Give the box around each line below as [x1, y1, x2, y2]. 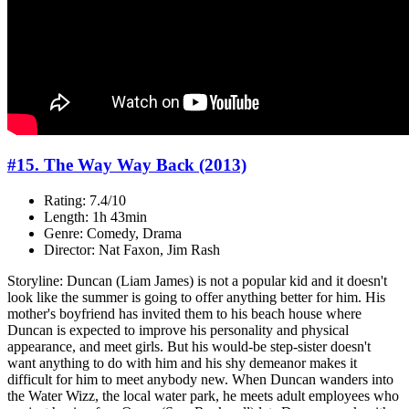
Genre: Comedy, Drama [44, 225, 182, 242]
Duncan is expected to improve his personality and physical [7, 322, 349, 339]
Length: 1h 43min [44, 209, 147, 225]
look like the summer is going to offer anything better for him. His [7, 289, 385, 306]
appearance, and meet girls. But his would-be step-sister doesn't [7, 339, 371, 355]
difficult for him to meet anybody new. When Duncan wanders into [7, 372, 393, 388]
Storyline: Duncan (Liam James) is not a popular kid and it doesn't [7, 273, 387, 289]
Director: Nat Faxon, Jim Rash [44, 242, 220, 258]
